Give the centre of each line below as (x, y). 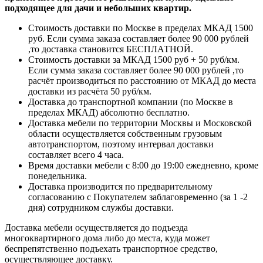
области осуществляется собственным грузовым (125, 134)
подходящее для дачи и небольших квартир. (98, 8)
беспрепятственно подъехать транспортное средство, (111, 249)
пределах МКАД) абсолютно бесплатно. (109, 113)
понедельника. (58, 176)
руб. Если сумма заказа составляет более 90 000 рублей (139, 39)
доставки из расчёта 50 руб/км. (90, 92)
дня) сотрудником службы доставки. (101, 208)
